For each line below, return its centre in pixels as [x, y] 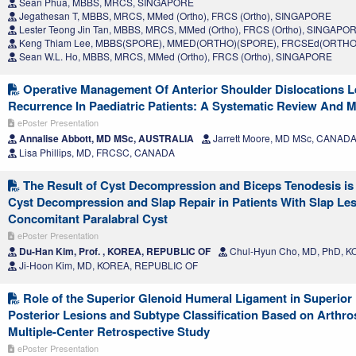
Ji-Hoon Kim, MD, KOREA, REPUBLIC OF [107, 265]
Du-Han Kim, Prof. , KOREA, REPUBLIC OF [114, 252]
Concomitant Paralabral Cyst [88, 219]
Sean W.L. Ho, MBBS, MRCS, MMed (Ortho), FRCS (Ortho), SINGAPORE [174, 56]
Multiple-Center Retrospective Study [109, 332]
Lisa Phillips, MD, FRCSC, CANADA [96, 153]
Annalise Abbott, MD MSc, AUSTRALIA [105, 139]
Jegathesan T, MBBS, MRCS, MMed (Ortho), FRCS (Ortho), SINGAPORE [174, 16]
